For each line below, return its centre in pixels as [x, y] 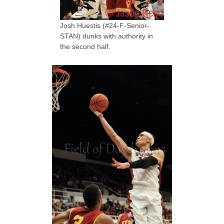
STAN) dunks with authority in [106, 36]
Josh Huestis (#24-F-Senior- [105, 25]
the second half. [85, 46]
